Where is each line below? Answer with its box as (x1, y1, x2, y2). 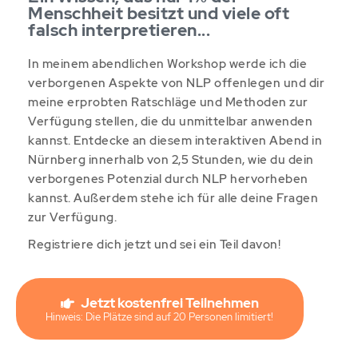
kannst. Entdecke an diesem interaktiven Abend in (28, 133, 322, 149)
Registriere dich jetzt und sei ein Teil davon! (28, 237, 280, 253)
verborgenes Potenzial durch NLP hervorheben (28, 171, 308, 187)
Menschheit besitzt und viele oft (28, 2, 289, 24)
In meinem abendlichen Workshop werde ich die (28, 56, 307, 72)
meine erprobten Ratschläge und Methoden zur (28, 94, 308, 110)
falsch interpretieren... (28, 19, 210, 41)
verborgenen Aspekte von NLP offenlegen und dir (28, 75, 324, 91)
